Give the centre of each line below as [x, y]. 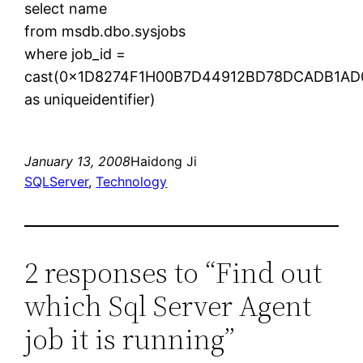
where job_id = [75, 53]
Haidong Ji [164, 161]
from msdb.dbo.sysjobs [105, 31]
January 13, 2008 [78, 161]
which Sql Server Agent [168, 305]
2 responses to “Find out [173, 272]
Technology [132, 181]
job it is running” [130, 339]
